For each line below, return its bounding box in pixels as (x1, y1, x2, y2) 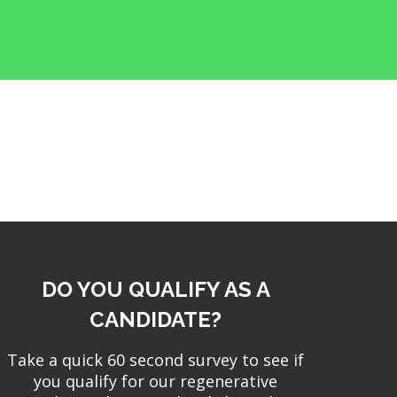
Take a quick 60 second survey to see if (7, 349, 305, 370)
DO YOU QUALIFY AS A (41, 276, 270, 302)
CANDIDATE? (90, 307, 222, 332)
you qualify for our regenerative (34, 370, 278, 392)
